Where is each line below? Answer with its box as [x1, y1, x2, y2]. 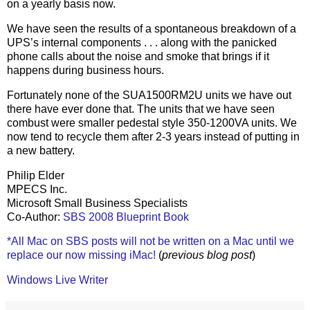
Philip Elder [7, 169, 64, 181]
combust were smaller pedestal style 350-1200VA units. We [7, 116, 297, 129]
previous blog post [162, 249, 252, 262]
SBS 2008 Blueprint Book [63, 210, 189, 223]
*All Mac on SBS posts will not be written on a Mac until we [7, 235, 294, 248]
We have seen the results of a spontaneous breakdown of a [7, 22, 296, 35]
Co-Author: [7, 210, 63, 223]
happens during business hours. [7, 64, 164, 76]
